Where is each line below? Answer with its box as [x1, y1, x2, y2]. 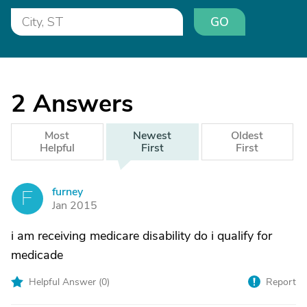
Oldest [231, 128, 264, 143]
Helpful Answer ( [29, 275, 101, 288]
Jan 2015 [52, 198, 97, 213]
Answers [33, 87, 133, 121]
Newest [133, 128, 172, 143]
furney [52, 184, 83, 199]
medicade [11, 247, 63, 263]
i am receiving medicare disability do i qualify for [11, 228, 272, 244]
